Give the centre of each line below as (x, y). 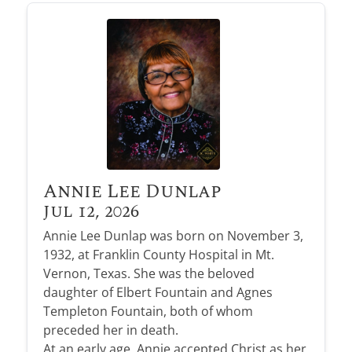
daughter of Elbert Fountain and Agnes (158, 293)
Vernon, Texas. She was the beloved (148, 274)
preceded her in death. (110, 330)
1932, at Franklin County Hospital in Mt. (158, 255)
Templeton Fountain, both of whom (148, 312)
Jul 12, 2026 (91, 212)
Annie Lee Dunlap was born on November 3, (173, 236)
